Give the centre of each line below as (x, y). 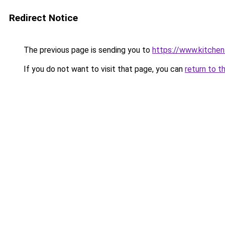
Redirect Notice (43, 18)
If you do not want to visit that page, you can (103, 69)
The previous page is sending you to (87, 50)
